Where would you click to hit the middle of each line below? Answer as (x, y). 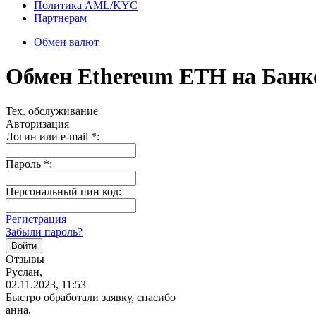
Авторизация (37, 123)
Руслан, (24, 272)
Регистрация (36, 219)
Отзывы (25, 259)
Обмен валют (66, 42)
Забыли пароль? (44, 231)
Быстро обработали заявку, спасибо (91, 297)
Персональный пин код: (63, 191)
